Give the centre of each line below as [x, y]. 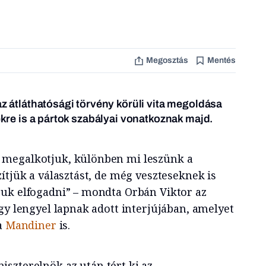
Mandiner [32, 225]
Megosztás [167, 60]
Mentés [221, 60]
